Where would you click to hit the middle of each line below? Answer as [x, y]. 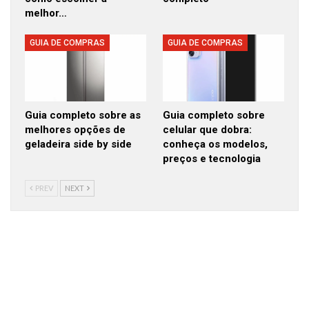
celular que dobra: [207, 129]
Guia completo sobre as [83, 115]
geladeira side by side [78, 144]
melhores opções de [75, 129]
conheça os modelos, [215, 144]
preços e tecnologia [212, 158]
